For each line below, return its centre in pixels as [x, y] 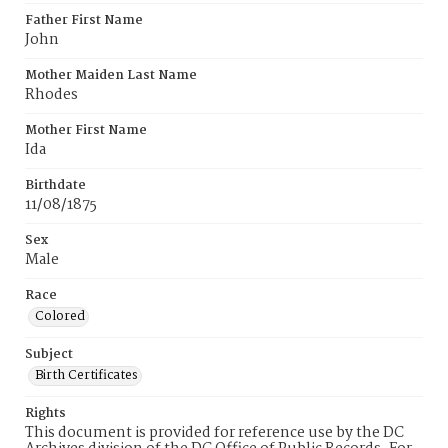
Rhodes [51, 95]
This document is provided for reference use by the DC [214, 433]
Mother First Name [86, 130]
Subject [49, 354]
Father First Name [84, 20]
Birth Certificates [86, 375]
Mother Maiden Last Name [111, 75]
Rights [45, 413]
